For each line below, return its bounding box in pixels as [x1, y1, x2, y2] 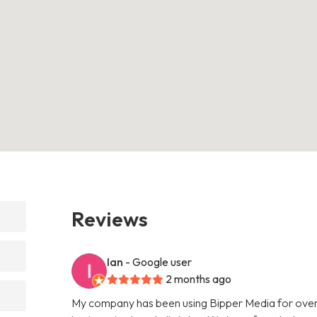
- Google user [125, 254, 192, 269]
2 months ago [166, 271, 232, 286]
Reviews [71, 205, 149, 231]
